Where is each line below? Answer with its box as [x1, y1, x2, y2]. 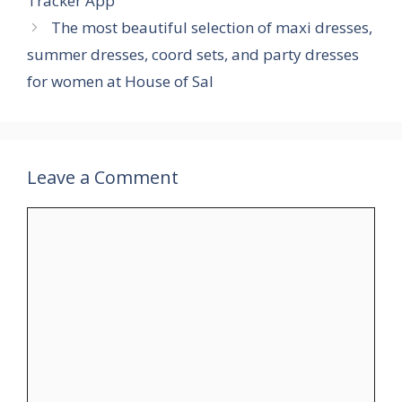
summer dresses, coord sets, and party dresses [27, 44, 359, 66]
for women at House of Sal [27, 71, 214, 92]
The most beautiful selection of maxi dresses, [51, 17, 373, 39]
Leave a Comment [27, 165, 179, 190]
